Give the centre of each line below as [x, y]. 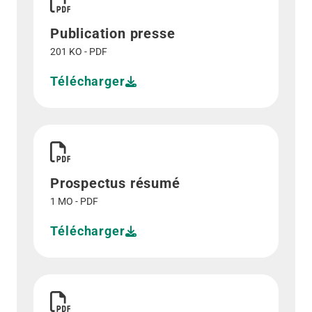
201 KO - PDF [79, 52]
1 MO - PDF [74, 201]
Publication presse [113, 33]
